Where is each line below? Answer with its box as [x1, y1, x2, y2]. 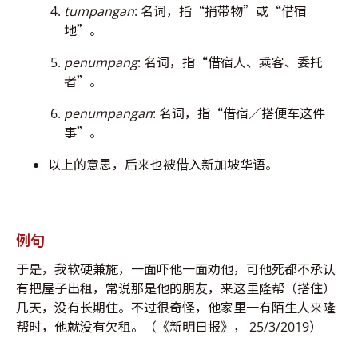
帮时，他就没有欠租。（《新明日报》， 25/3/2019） [16, 318, 322, 336]
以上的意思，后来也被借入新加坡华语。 [48, 156, 278, 174]
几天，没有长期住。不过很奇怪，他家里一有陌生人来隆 [16, 299, 336, 317]
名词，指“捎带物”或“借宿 [141, 2, 307, 21]
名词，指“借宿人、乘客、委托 [144, 54, 323, 72]
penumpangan [64, 105, 153, 123]
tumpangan [64, 2, 134, 21]
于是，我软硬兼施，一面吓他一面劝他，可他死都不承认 [16, 261, 336, 279]
